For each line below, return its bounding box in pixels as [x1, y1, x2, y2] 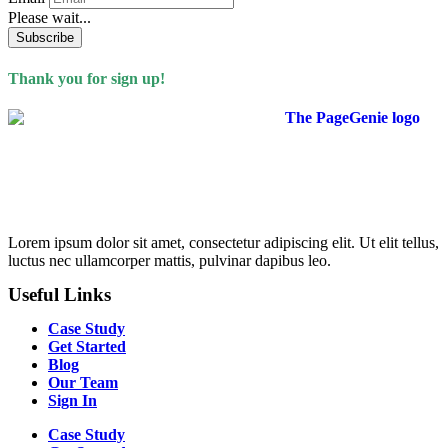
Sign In [48, 391, 97, 409]
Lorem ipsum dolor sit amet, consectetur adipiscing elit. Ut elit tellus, [8, 233, 439, 251]
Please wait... [8, 9, 91, 27]
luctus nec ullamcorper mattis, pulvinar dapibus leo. [8, 251, 331, 269]
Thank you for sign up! [8, 69, 165, 87]
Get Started [48, 337, 126, 355]
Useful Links [8, 283, 111, 305]
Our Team [48, 373, 118, 391]
